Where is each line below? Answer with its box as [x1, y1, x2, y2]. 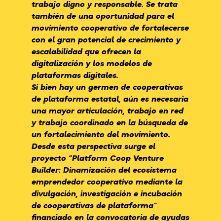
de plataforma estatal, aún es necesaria [32, 92, 188, 105]
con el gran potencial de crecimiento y [32, 33, 181, 46]
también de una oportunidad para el [32, 9, 174, 22]
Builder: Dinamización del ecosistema [32, 163, 177, 176]
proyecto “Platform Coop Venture [32, 151, 164, 164]
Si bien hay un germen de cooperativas [32, 80, 183, 93]
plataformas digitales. [32, 69, 118, 81]
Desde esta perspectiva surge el [32, 140, 155, 152]
